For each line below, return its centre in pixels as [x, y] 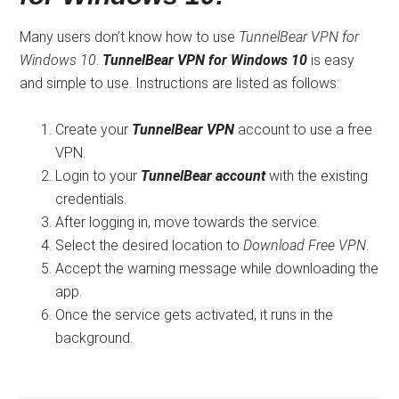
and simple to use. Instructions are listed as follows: [180, 83]
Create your [94, 129]
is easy [331, 60]
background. [94, 338]
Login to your [98, 175]
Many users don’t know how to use [130, 37]
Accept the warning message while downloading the [217, 268]
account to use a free [304, 129]
